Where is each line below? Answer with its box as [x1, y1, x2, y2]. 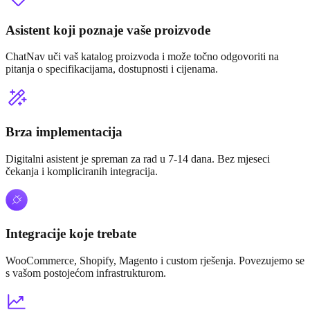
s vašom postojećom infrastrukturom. [6, 267, 166, 280]
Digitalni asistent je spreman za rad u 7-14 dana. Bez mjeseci [6, 152, 270, 165]
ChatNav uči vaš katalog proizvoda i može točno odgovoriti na [6, 51, 279, 63]
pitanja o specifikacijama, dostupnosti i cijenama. [6, 63, 218, 75]
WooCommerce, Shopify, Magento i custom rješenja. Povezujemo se [6, 255, 304, 267]
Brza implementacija [6, 124, 122, 139]
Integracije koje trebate [6, 226, 136, 241]
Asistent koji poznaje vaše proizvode [6, 22, 210, 37]
